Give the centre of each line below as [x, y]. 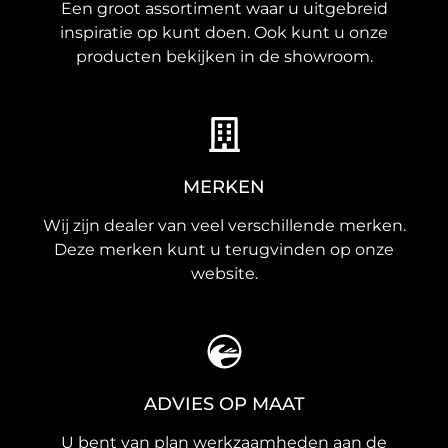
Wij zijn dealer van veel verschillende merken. [224, 226]
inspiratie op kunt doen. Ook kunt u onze [224, 33]
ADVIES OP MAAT [224, 404]
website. [224, 274]
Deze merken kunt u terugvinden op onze [224, 250]
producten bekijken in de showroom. [224, 57]
